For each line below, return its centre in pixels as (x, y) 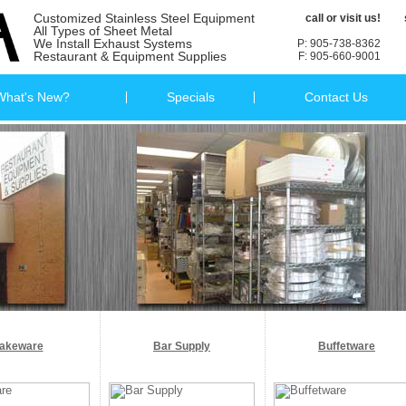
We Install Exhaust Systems (112, 43)
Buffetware (347, 346)
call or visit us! (343, 18)
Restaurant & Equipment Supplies (130, 56)
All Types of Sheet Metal (102, 31)
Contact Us (336, 97)
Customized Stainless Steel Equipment (144, 18)
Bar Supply (182, 346)
